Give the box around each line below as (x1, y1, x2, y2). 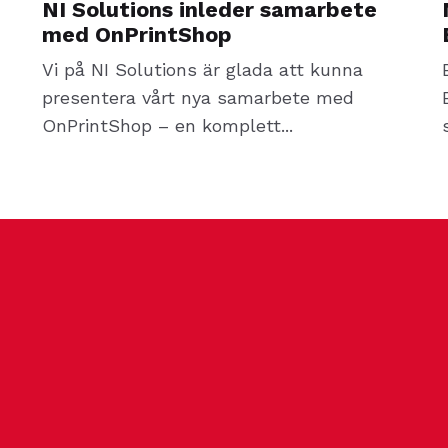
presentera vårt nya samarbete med (42, 86, 354, 108)
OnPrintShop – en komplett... (42, 114, 293, 136)
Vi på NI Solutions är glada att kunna (42, 58, 363, 80)
